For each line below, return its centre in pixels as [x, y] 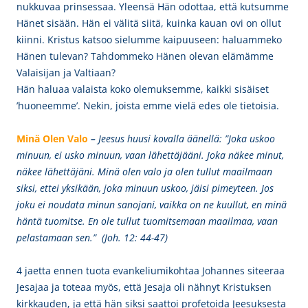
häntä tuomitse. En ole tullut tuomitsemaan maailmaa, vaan [147, 221]
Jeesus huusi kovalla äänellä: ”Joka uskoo [187, 139]
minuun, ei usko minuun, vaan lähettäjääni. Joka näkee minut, [150, 155]
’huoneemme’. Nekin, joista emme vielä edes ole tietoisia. [148, 106]
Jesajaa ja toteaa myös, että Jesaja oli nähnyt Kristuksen [144, 287]
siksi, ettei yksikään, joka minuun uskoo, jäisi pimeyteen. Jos [145, 188]
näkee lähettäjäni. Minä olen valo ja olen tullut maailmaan [144, 172]
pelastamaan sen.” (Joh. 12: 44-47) [92, 238]
